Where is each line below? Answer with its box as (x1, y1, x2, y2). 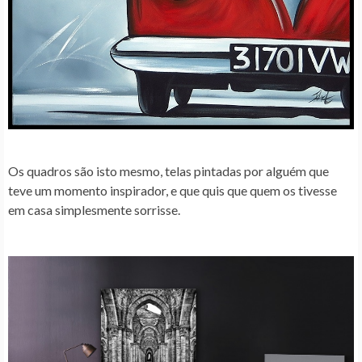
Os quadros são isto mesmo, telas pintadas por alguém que (8, 162, 329, 179)
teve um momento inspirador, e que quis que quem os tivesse (8, 182, 337, 198)
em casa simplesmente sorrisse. (8, 201, 180, 217)
